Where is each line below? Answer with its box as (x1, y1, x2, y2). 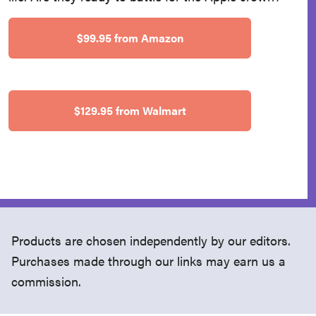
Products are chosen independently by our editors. (11, 231, 291, 250)
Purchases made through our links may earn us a (11, 252, 286, 270)
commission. (11, 272, 81, 291)
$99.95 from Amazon (76, 30, 183, 46)
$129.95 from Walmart (73, 102, 186, 119)
